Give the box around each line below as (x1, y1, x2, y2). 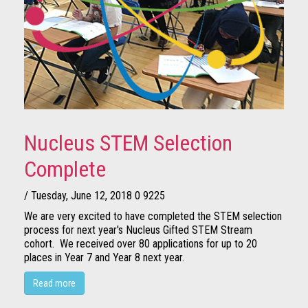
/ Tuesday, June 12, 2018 (24, 189, 132, 203)
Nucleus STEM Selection (24, 130, 232, 157)
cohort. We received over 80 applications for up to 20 (24, 237, 257, 251)
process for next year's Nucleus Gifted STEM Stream (24, 223, 252, 237)
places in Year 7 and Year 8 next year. (24, 251, 184, 265)
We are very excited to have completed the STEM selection (24, 210, 282, 223)
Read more (33, 278, 76, 289)
